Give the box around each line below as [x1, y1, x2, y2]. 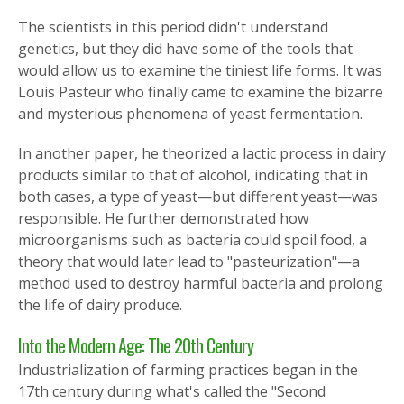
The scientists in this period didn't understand [18, 17, 328, 38]
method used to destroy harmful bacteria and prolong [18, 273, 383, 294]
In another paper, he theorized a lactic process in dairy [18, 143, 386, 164]
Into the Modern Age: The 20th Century [18, 332, 253, 360]
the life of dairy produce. [18, 295, 182, 316]
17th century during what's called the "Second [18, 381, 326, 402]
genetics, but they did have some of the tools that [18, 39, 353, 60]
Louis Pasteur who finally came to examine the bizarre [18, 82, 383, 103]
